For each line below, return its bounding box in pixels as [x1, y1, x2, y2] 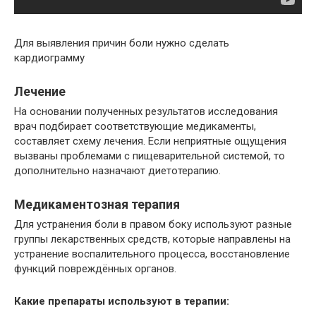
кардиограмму [14, 51, 85, 64]
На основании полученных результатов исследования [14, 105, 278, 118]
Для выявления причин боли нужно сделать [14, 37, 229, 49]
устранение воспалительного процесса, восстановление [14, 248, 290, 260]
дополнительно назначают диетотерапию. [14, 164, 221, 177]
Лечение [14, 84, 66, 99]
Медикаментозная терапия [14, 197, 180, 212]
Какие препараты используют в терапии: [14, 295, 229, 308]
